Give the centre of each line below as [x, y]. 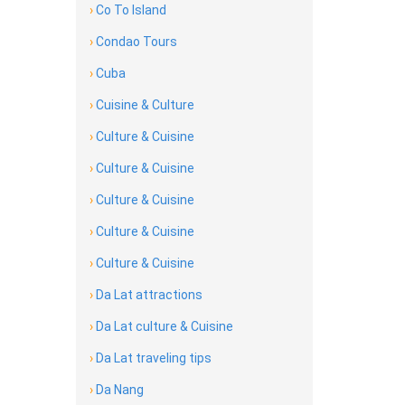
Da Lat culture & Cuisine [163, 326]
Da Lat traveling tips [152, 358]
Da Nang [118, 390]
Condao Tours [135, 42]
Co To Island [129, 10]
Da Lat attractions [147, 295]
